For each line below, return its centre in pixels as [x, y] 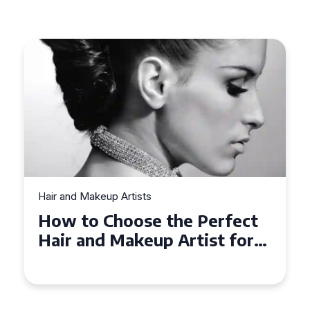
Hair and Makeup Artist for [146, 239]
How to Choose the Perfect [148, 220]
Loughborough [97, 278]
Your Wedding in [104, 259]
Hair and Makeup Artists [95, 196]
